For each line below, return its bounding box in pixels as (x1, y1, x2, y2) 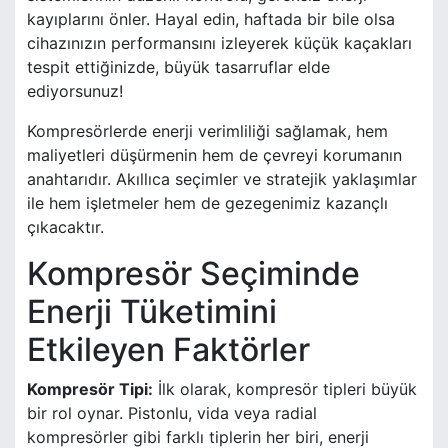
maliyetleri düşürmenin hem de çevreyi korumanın (27, 145, 402, 166)
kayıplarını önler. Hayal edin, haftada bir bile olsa (27, 9, 395, 30)
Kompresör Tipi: (27, 379, 153, 400)
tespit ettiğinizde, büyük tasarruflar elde (27, 57, 330, 78)
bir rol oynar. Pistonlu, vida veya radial (27, 403, 317, 424)
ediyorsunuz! (27, 81, 123, 102)
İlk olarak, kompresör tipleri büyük (153, 379, 417, 400)
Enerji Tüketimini (27, 292, 277, 332)
